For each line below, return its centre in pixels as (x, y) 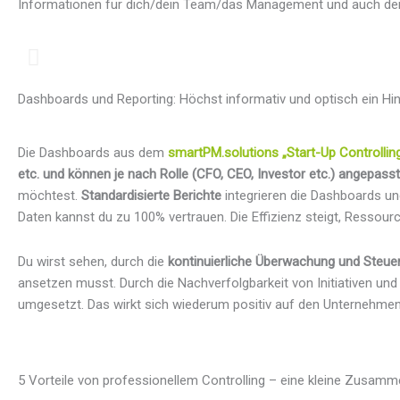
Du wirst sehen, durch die (93, 261)
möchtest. (50, 195)
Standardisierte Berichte (151, 195)
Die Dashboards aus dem (93, 152)
